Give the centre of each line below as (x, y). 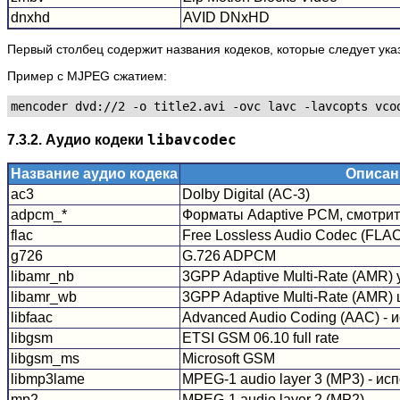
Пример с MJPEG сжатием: (87, 75)
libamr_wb (44, 297)
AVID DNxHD (226, 17)
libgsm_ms (45, 359)
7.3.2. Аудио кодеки (77, 139)
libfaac (32, 318)
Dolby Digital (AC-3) (246, 195)
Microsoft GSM (229, 359)
